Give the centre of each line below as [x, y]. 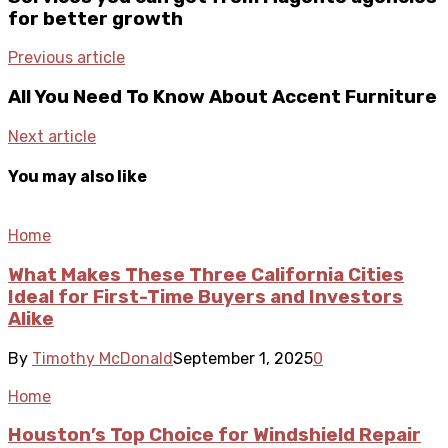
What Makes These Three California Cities [206, 274]
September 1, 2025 [243, 358]
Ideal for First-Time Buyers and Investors [205, 296]
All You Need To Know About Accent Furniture [222, 96]
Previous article [66, 58]
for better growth [95, 18]
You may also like [77, 176]
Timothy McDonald [102, 358]
